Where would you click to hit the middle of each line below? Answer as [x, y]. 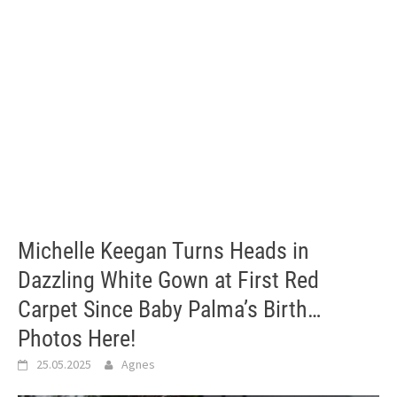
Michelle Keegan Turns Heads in [163, 251]
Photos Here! [77, 339]
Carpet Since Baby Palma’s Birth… [169, 309]
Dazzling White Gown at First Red [168, 280]
